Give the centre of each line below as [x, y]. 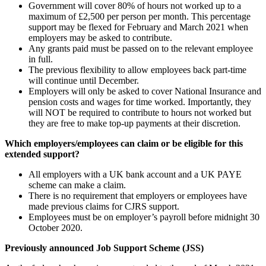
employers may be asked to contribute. [100, 37]
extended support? [42, 154]
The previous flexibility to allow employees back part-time [137, 69]
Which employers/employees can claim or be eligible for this [124, 143]
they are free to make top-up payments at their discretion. [134, 123]
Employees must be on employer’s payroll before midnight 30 [144, 217]
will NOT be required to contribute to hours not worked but [140, 112]
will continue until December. [84, 80]
